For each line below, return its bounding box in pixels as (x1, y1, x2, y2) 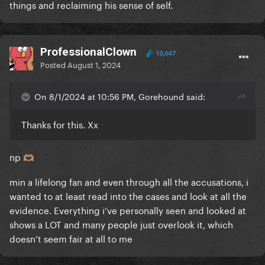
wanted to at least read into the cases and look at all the (9, 188, 247, 203)
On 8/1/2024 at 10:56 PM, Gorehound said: (34, 89, 205, 103)
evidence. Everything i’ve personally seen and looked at (9, 202, 246, 217)
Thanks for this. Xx (21, 117, 98, 131)
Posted (40, 58, 67, 70)
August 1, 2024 (67, 58, 121, 70)
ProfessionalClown (40, 45, 137, 59)
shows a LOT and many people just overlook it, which (9, 216, 233, 231)
